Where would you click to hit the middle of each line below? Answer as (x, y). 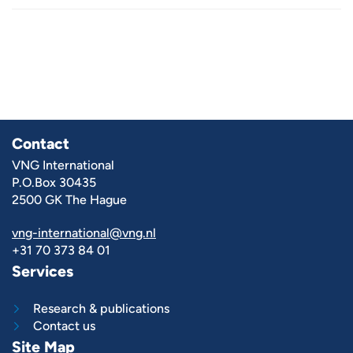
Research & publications (101, 308)
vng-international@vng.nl (84, 233)
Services (43, 271)
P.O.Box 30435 (54, 182)
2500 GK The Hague (69, 200)
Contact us (64, 326)
